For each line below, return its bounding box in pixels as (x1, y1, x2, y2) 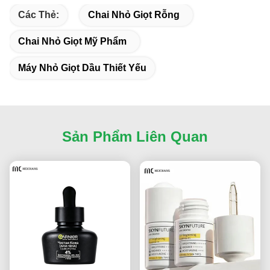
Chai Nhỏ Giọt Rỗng (88, 9, 180, 20)
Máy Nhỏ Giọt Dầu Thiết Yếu (18, 62, 146, 73)
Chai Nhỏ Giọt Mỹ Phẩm (18, 36, 127, 46)
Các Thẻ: (18, 9, 59, 20)
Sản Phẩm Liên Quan (62, 128, 208, 145)
